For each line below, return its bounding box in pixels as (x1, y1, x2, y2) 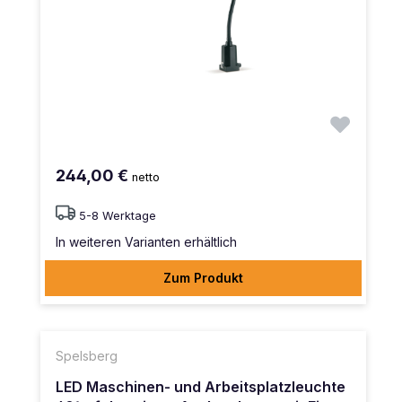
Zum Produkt (163, 269, 243, 285)
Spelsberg (56, 347, 118, 363)
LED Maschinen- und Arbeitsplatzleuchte (56, 377, 345, 396)
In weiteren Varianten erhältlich (56, 233, 237, 249)
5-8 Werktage (79, 208, 156, 223)
